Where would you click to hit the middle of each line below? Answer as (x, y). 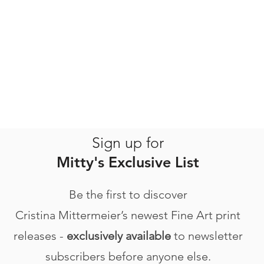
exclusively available (118, 236)
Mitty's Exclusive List (128, 162)
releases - (40, 236)
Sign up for (128, 143)
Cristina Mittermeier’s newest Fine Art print (128, 215)
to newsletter (207, 236)
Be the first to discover (128, 194)
